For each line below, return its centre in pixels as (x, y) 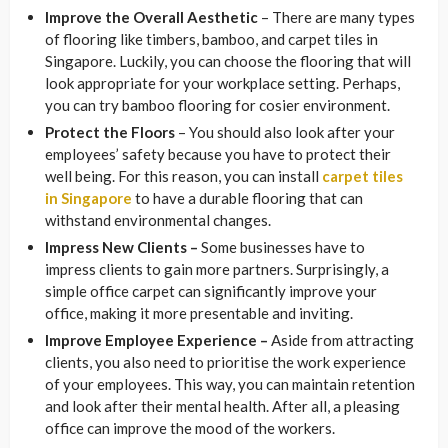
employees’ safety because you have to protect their (218, 153)
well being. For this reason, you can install (183, 175)
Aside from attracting (342, 339)
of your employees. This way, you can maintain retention (230, 383)
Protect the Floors (111, 131)
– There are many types (336, 16)
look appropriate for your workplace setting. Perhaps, (222, 82)
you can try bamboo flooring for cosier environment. (217, 104)
